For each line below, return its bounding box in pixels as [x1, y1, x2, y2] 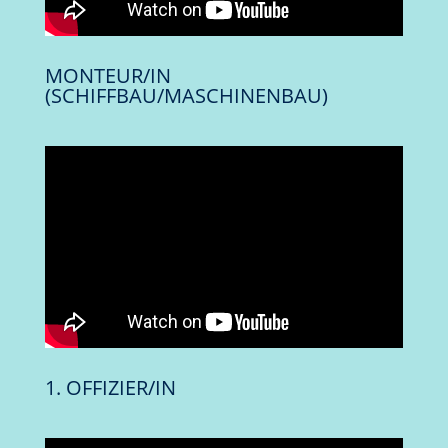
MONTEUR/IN [44, 62, 171, 90]
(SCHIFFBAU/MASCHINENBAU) [44, 82, 328, 110]
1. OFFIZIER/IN [44, 373, 176, 401]
